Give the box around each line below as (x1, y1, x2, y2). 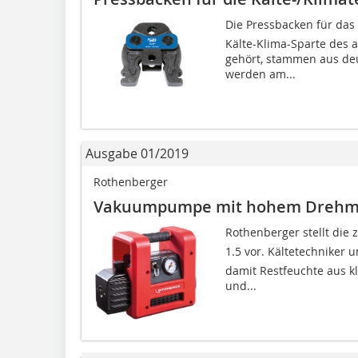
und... (225, 277, 257, 293)
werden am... (225, 66, 296, 82)
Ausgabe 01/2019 (86, 144, 189, 162)
